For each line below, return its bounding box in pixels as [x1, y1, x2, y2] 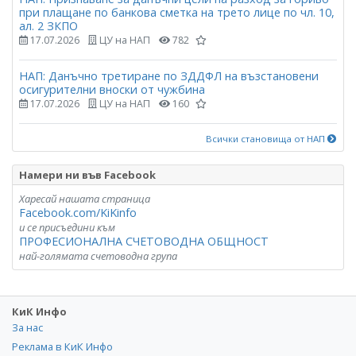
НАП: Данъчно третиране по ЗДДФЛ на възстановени [19, 68, 319, 84]
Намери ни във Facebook [19, 167, 156, 182]
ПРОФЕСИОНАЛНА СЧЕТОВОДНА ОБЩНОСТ [19, 233, 269, 249]
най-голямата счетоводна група [19, 248, 177, 263]
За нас [12, 319, 43, 335]
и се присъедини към [19, 219, 115, 234]
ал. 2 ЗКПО [19, 18, 78, 34]
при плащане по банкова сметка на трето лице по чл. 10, [19, 5, 335, 21]
